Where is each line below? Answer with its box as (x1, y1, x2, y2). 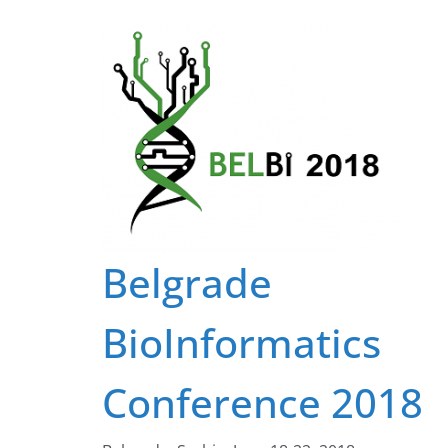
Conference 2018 (102, 375, 423, 430)
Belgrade (102, 255, 272, 310)
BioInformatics (102, 315, 381, 370)
